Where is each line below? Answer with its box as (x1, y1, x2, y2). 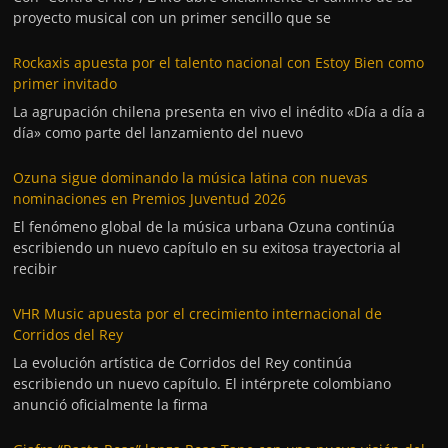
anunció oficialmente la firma (13, 394, 209, 414)
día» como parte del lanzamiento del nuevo (13, 122, 304, 142)
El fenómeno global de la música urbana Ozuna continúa (13, 216, 396, 236)
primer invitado (13, 73, 118, 93)
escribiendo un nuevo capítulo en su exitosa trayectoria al (13, 237, 402, 257)
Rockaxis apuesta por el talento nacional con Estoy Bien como (13, 52, 425, 72)
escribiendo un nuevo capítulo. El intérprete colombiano (13, 373, 392, 393)
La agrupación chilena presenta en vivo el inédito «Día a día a (13, 101, 426, 121)
